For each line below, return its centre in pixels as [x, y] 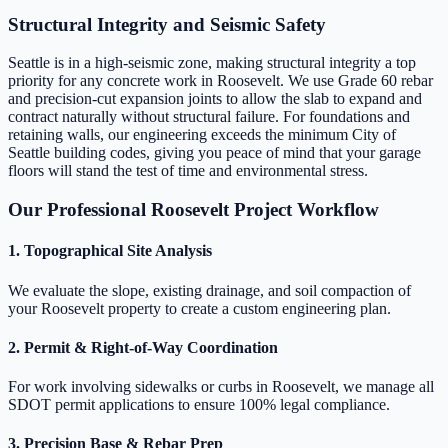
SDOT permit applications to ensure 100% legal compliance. [199, 405]
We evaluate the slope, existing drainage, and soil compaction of [209, 290]
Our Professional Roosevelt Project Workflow [193, 210]
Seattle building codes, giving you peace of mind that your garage [214, 153]
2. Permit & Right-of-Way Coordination [143, 347]
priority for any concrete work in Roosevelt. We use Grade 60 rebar [220, 81]
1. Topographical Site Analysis [110, 251]
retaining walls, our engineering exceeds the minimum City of [202, 135]
